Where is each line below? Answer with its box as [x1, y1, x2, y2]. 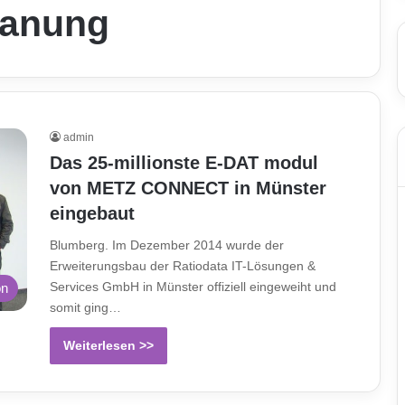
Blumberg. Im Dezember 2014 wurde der [50, 238, 284, 252]
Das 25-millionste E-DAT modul [50, 153, 318, 173]
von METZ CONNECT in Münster [50, 178, 326, 198]
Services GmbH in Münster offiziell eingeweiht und [50, 279, 336, 294]
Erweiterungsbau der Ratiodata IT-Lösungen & [50, 259, 316, 273]
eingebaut [50, 203, 135, 223]
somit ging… [50, 300, 121, 315]
